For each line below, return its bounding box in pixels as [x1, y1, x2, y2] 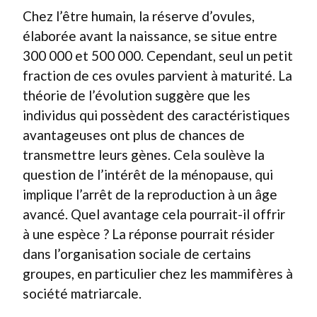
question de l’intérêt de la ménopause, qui [23, 166, 273, 183]
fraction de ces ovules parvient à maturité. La [23, 67, 292, 83]
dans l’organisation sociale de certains [23, 246, 251, 262]
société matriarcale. [23, 285, 142, 301]
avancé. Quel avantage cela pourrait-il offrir [23, 206, 285, 222]
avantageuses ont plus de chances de [23, 127, 245, 143]
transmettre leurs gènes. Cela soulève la [23, 146, 265, 163]
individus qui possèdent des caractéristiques [23, 107, 290, 123]
